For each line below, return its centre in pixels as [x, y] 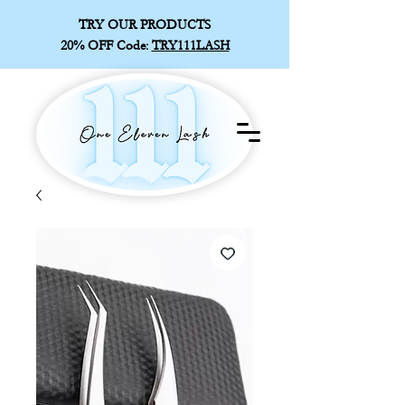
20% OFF [88, 46]
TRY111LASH [190, 46]
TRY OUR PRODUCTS [145, 25]
